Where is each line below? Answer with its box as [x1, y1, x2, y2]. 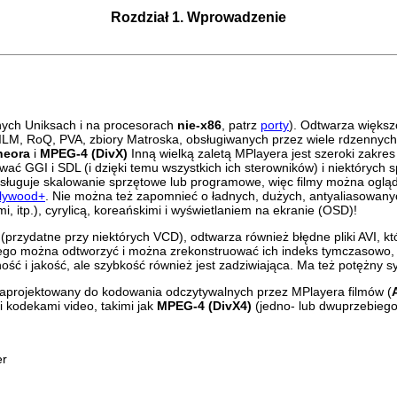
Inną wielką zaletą [128, 145, 235, 160]
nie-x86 [177, 117, 222, 132]
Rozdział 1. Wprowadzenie [111, 10, 286, 25]
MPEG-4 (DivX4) [157, 298, 252, 313]
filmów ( [345, 284, 392, 299]
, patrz [222, 117, 261, 132]
